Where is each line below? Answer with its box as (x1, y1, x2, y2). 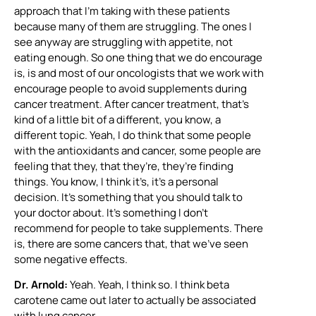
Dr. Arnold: (14, 276, 68, 292)
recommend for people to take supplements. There (14, 220, 263, 236)
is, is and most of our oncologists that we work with (14, 65, 264, 80)
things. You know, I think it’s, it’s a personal (14, 174, 219, 189)
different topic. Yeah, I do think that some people (14, 127, 251, 142)
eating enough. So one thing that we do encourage (14, 49, 262, 65)
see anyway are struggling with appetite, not (14, 34, 233, 49)
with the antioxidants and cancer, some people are (14, 142, 261, 158)
